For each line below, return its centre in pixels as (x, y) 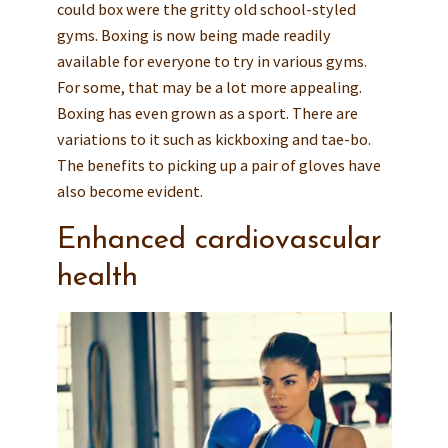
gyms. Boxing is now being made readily (193, 34)
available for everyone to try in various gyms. (211, 60)
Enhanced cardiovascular (219, 240)
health (97, 277)
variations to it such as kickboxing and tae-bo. (213, 138)
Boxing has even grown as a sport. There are (207, 112)
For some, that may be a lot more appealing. (209, 86)
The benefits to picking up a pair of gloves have (218, 164)
